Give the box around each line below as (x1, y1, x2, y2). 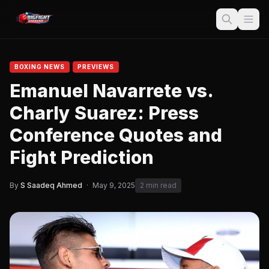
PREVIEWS (77, 63, 114, 70)
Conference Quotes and (10, 124, 222, 146)
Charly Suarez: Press (10, 102, 199, 124)
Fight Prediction (10, 147, 154, 168)
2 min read (140, 181, 177, 190)
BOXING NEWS (14, 63, 65, 70)
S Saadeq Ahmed (20, 181, 82, 190)
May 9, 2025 (92, 181, 135, 190)
